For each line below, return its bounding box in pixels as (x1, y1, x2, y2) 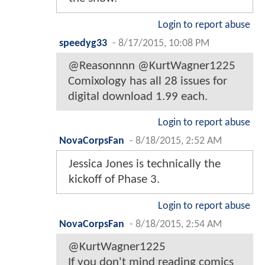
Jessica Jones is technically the (69, 157, 221, 170)
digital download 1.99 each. (68, 90, 208, 103)
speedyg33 (59, 38, 107, 49)
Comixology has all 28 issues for (68, 75, 227, 88)
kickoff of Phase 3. (69, 173, 160, 186)
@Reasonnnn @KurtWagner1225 (68, 59, 235, 72)
